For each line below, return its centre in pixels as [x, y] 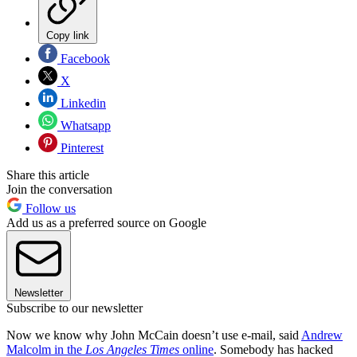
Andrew [322, 335]
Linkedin [82, 103]
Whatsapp [84, 125]
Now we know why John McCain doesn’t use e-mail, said [154, 335]
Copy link [68, 35]
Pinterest [80, 147]
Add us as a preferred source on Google [106, 222]
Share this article [48, 175]
